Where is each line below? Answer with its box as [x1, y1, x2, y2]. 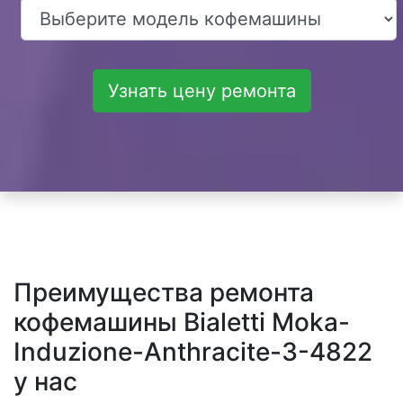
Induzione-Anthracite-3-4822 [13, 336, 372, 368]
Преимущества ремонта [13, 277, 314, 309]
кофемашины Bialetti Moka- [13, 307, 350, 338]
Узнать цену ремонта [107, 80, 296, 103]
